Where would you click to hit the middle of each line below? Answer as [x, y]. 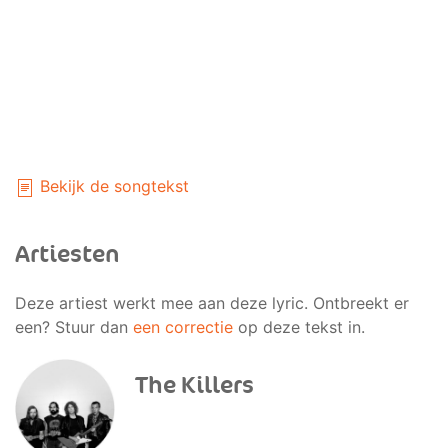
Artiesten [67, 254]
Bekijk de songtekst [112, 186]
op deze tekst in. [299, 327]
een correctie [183, 327]
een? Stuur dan [74, 327]
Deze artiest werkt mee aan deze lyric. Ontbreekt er [212, 303]
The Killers [194, 385]
